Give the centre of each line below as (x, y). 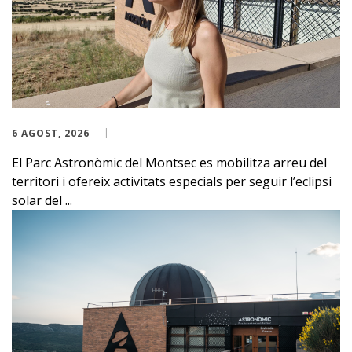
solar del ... (42, 201)
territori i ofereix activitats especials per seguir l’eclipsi (172, 182)
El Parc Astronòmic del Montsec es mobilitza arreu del (169, 163)
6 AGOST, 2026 (51, 134)
